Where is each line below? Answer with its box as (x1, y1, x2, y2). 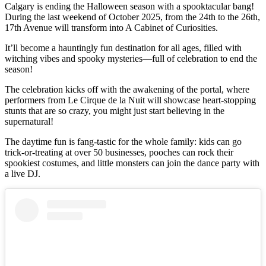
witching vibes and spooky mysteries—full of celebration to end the (5, 53, 257, 64)
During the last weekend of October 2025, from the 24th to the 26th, (5, 11, 260, 22)
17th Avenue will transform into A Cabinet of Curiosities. (5, 22, 218, 33)
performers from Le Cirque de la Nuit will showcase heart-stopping (5, 94, 256, 105)
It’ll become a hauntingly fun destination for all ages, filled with (5, 42, 242, 53)
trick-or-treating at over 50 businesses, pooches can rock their (5, 147, 233, 157)
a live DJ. (5, 168, 40, 179)
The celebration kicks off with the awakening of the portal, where (5, 84, 249, 94)
